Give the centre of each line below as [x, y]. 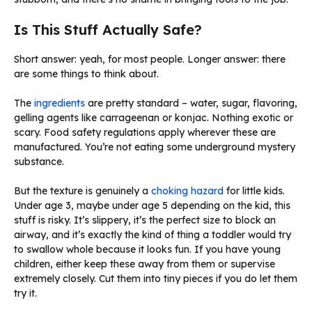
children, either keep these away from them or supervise [145, 264]
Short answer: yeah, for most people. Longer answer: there [150, 60]
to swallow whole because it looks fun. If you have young [147, 250]
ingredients [60, 103]
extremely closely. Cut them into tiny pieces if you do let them [156, 279]
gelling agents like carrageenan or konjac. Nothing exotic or [154, 118]
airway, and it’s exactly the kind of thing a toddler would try [153, 235]
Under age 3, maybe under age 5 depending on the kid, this [152, 206]
